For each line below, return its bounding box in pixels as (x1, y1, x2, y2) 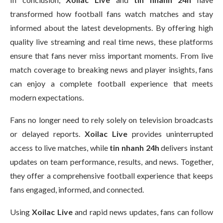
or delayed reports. (10, 129, 85, 138)
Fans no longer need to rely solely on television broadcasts (10, 115, 213, 124)
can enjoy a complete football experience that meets (10, 79, 213, 88)
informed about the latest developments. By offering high (10, 23, 213, 32)
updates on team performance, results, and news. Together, (10, 157, 213, 166)
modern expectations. (10, 93, 84, 102)
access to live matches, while (10, 143, 110, 152)
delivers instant (159, 143, 214, 152)
